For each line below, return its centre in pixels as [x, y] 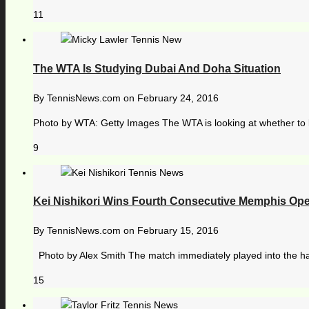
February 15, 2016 [178, 231]
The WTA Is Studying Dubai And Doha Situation [157, 68]
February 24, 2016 [178, 98]
